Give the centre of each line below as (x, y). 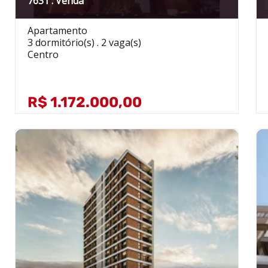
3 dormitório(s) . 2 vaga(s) (84, 42)
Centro (43, 54)
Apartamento (57, 30)
